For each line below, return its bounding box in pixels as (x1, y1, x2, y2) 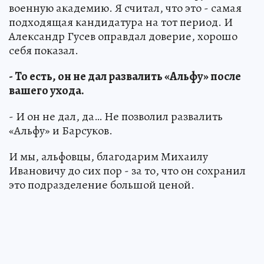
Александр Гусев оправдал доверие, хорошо (9, 28, 237, 45)
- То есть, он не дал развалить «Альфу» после (9, 68, 241, 85)
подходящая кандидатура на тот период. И (9, 14, 233, 31)
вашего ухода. (9, 82, 84, 99)
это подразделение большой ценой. (9, 177, 194, 193)
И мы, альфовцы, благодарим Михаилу (9, 148, 208, 165)
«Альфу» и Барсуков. (9, 123, 113, 139)
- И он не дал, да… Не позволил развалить (9, 108, 223, 125)
